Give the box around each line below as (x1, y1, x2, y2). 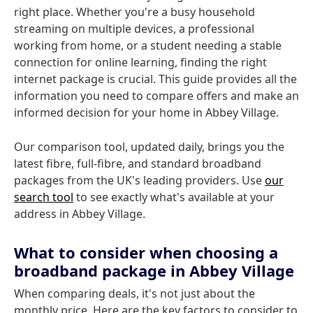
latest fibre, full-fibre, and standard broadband (14, 156, 261, 171)
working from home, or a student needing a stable (14, 38, 282, 53)
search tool (14, 189, 73, 205)
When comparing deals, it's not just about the (14, 286, 255, 301)
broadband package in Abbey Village (14, 260, 294, 281)
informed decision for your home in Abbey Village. (14, 105, 279, 120)
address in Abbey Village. (14, 206, 145, 221)
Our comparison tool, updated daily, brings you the (14, 139, 284, 154)
